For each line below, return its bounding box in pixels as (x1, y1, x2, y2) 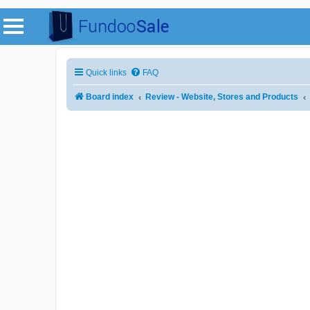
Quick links (86, 68, 127, 78)
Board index (86, 92, 134, 102)
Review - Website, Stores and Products (145, 92, 299, 102)
